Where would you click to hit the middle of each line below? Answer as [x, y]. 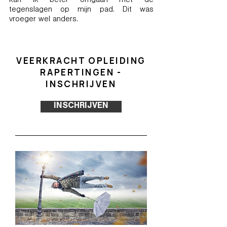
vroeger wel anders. [44, 20]
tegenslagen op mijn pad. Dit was [81, 10]
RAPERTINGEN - [81, 72]
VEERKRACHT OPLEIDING [81, 61]
